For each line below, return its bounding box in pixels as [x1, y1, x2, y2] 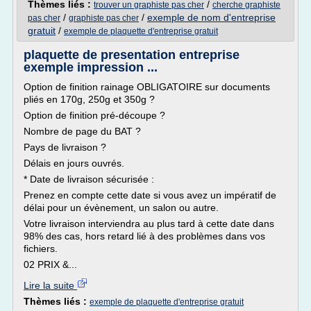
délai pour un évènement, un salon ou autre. [24, 202, 219, 213]
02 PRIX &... [24, 259, 77, 270]
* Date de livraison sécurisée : [24, 174, 154, 185]
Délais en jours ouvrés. [24, 158, 124, 169]
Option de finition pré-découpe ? [24, 110, 165, 121]
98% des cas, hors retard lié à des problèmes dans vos [24, 230, 265, 242]
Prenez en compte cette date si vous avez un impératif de [24, 190, 276, 201]
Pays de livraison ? [24, 142, 106, 153]
